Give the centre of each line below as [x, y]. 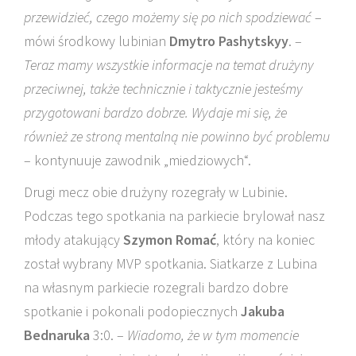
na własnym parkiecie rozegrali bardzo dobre [156, 287]
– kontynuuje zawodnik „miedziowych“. [137, 160]
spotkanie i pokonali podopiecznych [132, 311]
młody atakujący [74, 240]
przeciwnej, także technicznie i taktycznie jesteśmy [163, 89]
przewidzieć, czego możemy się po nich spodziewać [168, 17]
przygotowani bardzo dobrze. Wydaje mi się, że [155, 112]
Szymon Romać [170, 240]
